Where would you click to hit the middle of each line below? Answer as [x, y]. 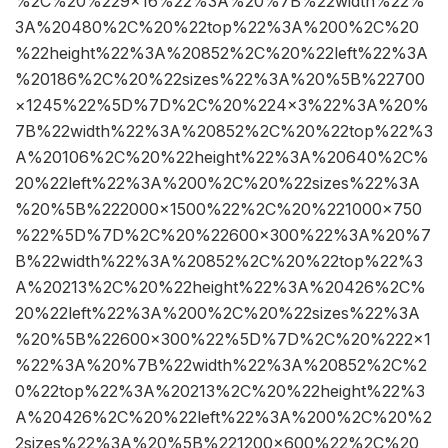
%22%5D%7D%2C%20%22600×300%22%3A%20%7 [223, 235]
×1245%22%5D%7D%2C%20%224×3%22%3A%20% [222, 105]
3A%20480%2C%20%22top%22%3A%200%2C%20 [217, 27]
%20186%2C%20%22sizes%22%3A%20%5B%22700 [220, 79]
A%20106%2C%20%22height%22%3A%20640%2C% [222, 157]
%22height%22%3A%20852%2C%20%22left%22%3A [221, 53]
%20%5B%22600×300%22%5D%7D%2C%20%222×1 [223, 339]
